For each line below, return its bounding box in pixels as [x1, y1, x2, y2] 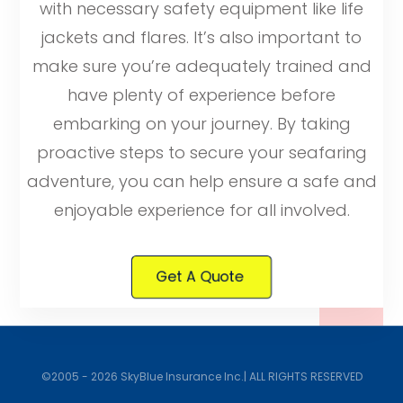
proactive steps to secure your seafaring [36, 140, 367, 164]
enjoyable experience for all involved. [53, 198, 350, 221]
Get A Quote [156, 266, 244, 288]
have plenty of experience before [67, 83, 336, 106]
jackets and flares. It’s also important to [41, 25, 362, 49]
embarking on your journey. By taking [52, 112, 351, 135]
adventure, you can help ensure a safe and [26, 169, 377, 193]
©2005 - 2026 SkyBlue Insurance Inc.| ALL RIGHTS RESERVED [40, 368, 363, 384]
